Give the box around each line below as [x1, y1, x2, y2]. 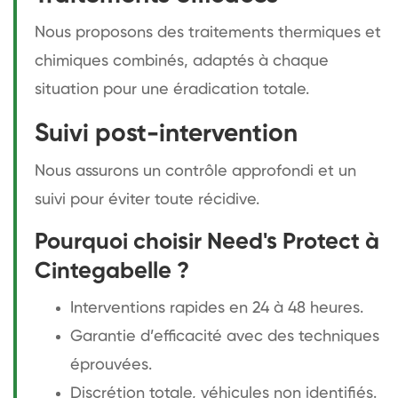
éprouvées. [70, 356, 152, 373]
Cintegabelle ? [35, 259, 189, 283]
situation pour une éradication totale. [35, 81, 309, 98]
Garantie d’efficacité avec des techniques [70, 328, 379, 345]
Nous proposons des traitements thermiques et [35, 24, 381, 41]
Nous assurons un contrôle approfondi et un [35, 163, 356, 179]
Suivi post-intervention [35, 121, 298, 147]
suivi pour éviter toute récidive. [35, 191, 259, 208]
